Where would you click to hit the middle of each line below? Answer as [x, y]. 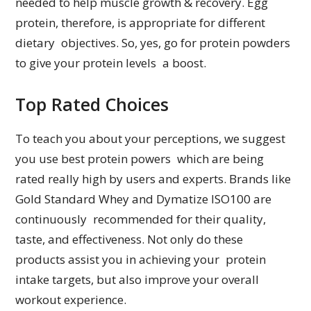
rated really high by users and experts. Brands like [153, 179]
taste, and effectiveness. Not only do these [129, 239]
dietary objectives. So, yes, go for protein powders [153, 43]
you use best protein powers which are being [140, 159]
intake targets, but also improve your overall [137, 280]
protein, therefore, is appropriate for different [141, 23]
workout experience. [71, 300]
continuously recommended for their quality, [141, 219]
